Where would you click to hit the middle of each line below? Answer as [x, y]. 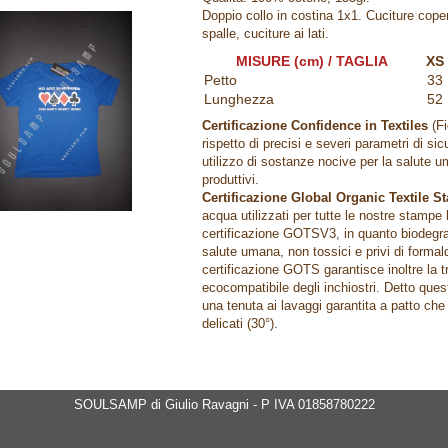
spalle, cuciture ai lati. [265, 33]
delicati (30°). [240, 323]
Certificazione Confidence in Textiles [317, 125]
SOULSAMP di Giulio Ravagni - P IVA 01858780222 [224, 404]
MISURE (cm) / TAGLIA [311, 60]
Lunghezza [239, 98]
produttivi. [230, 179]
